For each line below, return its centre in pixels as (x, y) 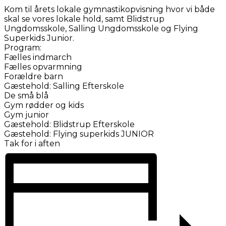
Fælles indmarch (38, 57)
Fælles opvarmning (43, 67)
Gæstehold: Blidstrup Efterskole (69, 124)
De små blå (26, 95)
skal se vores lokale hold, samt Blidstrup (84, 19)
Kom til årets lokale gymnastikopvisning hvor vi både (109, 9)
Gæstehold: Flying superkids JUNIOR (79, 134)
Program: (23, 47)
